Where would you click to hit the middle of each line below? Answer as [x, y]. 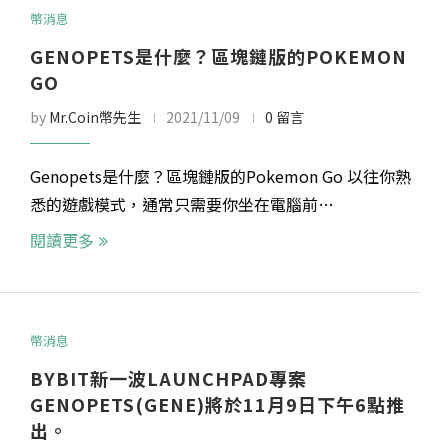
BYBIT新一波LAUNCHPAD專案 [169, 378]
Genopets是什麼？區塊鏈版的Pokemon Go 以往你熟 [221, 176]
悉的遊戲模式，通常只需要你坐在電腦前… [182, 204]
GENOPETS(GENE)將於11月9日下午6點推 [218, 404]
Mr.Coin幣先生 [95, 117]
